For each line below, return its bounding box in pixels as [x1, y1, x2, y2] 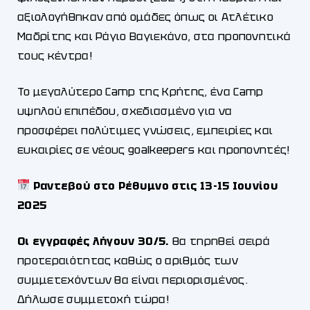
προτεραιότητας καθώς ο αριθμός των [17, 253, 238, 268]
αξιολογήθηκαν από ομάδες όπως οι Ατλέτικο [17, 9, 274, 24]
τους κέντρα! [17, 48, 93, 63]
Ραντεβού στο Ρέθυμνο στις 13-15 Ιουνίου [33, 178, 279, 193]
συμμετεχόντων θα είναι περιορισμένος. [17, 272, 248, 287]
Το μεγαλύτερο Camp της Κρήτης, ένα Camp [17, 84, 264, 99]
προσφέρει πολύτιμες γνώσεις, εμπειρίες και [17, 122, 273, 138]
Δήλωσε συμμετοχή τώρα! [17, 291, 170, 307]
